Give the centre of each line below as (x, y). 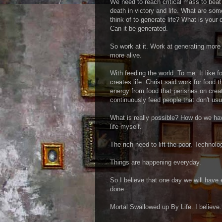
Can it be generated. (139, 28)
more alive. (126, 55)
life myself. (126, 126)
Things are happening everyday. (156, 162)
